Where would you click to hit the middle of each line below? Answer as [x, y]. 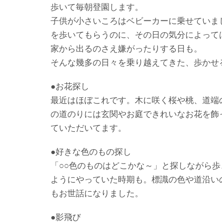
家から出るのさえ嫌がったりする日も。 [126, 48]
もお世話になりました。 [97, 193]
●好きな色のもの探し [91, 151]
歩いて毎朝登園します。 [97, 6]
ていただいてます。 [88, 127]
